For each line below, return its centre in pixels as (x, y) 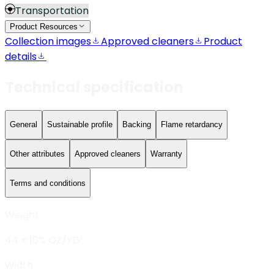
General (24, 125)
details (21, 57)
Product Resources (44, 27)
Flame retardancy (192, 125)
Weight (22, 215)
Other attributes (37, 154)
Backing (137, 125)
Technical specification (94, 87)
